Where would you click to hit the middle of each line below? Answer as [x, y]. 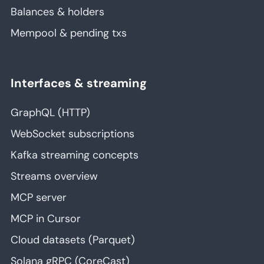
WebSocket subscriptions [72, 134]
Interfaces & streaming [79, 83]
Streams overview [54, 176]
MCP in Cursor [46, 219]
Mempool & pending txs [69, 33]
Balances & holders [57, 12]
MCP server [39, 198]
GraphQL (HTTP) [50, 113]
